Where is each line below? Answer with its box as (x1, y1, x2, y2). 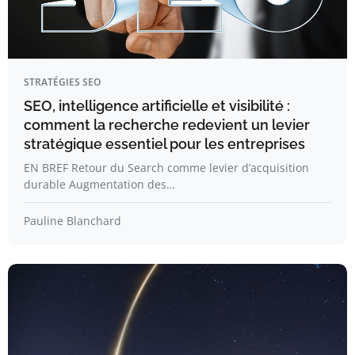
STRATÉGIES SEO (24, 75, 101, 89)
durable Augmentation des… (24, 177, 175, 192)
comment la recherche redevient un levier (24, 116, 310, 133)
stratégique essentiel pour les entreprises (24, 136, 305, 152)
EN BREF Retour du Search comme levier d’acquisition (24, 160, 309, 175)
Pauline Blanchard (24, 213, 121, 228)
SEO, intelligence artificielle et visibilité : (24, 97, 290, 114)
